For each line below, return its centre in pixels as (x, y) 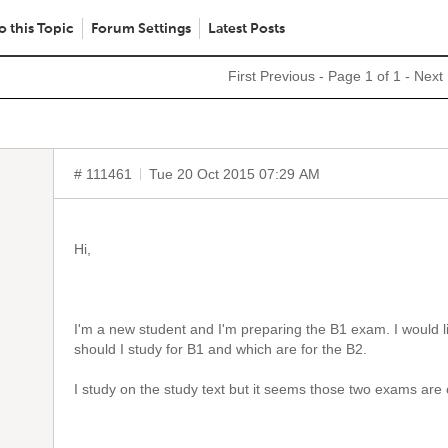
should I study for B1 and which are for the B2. (220, 349)
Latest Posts (246, 29)
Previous (287, 76)
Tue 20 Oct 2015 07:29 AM (234, 174)
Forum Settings (141, 29)
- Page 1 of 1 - (364, 76)
